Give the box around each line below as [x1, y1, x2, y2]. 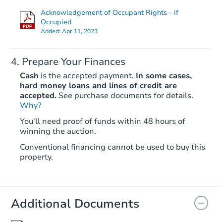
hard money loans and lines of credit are [20, 80, 177, 91]
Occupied [41, 17, 72, 27]
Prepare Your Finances [22, 55, 125, 68]
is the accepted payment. [39, 70, 134, 81]
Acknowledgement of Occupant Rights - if [41, 7, 178, 17]
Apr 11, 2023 [62, 27, 98, 35]
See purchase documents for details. [58, 90, 193, 101]
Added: [41, 27, 62, 35]
